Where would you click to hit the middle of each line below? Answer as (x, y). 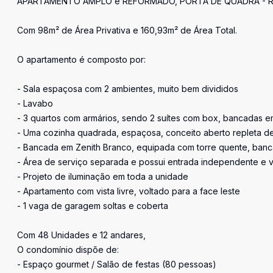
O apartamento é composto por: (81, 59)
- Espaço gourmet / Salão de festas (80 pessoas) (117, 264)
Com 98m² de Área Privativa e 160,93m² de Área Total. (127, 30)
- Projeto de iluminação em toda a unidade (103, 176)
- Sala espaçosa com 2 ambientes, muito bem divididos (128, 89)
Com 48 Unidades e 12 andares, (81, 235)
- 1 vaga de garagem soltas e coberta (93, 206)
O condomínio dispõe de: (68, 250)
